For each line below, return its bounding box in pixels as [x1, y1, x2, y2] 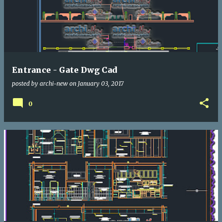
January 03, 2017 [78, 79, 123, 87]
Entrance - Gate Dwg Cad [12, 64, 117, 75]
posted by [12, 79, 40, 87]
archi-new [40, 79, 68, 87]
